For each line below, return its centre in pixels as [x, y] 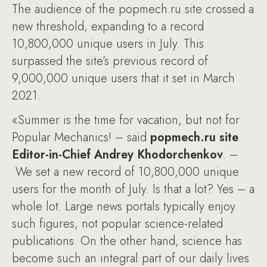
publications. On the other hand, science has [127, 241]
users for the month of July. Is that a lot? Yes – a [133, 189]
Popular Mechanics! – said [81, 137]
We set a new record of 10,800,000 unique [125, 172]
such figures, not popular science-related [117, 223]
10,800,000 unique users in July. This [108, 44]
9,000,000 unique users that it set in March [123, 78]
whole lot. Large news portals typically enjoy [124, 206]
